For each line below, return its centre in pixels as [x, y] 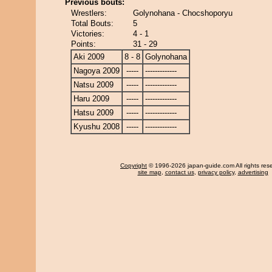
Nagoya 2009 [97, 71]
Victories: [88, 34]
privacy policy [216, 172]
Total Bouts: [92, 23]
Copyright [134, 165]
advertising [253, 172]
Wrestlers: [89, 13]
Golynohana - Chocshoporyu [183, 13]
